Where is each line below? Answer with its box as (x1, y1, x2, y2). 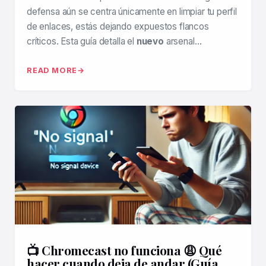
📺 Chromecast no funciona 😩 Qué (27, 242, 221, 258)
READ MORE (27, 66, 78, 75)
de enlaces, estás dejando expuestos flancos (27, 21, 209, 32)
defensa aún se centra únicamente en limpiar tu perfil (27, 6, 237, 17)
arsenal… (163, 36, 202, 47)
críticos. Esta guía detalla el (27, 36, 137, 47)
